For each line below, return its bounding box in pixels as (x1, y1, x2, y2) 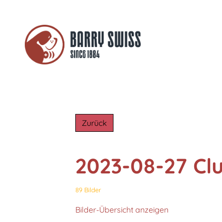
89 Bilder (75, 186, 101, 194)
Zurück (82, 118, 107, 128)
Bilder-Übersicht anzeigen (75, 205, 168, 215)
